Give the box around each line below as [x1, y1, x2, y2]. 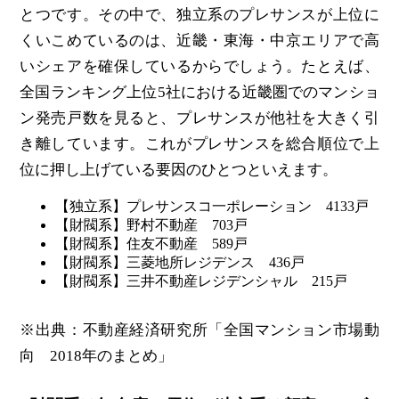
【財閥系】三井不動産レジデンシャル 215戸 [55, 273, 348, 289]
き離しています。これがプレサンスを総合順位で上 [20, 134, 379, 152]
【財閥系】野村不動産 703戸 [55, 216, 248, 232]
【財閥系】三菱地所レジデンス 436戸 [55, 254, 305, 270]
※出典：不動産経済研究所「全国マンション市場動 [20, 322, 379, 339]
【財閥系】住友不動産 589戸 [55, 235, 248, 251]
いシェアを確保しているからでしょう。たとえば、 [20, 57, 379, 75]
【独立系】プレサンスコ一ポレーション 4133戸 [55, 198, 370, 214]
